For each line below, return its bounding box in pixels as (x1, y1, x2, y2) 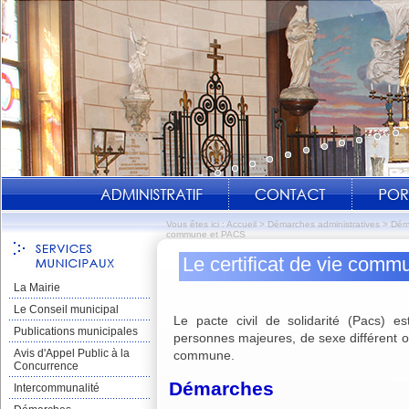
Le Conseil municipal (14, 303, 119, 316)
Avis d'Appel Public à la (14, 347, 130, 360)
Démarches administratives (267, 219, 380, 229)
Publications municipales (14, 325, 138, 338)
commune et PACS (166, 229, 246, 239)
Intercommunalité (14, 382, 100, 394)
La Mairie (14, 281, 60, 294)
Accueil (226, 219, 257, 229)
